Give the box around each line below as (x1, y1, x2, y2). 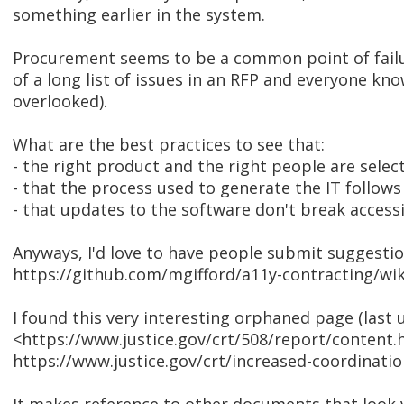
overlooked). (13, 90, 107, 113)
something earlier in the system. (13, 4, 265, 26)
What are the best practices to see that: (13, 133, 325, 156)
